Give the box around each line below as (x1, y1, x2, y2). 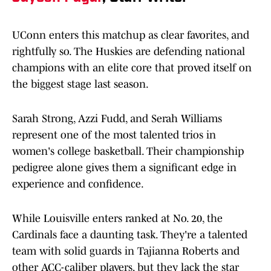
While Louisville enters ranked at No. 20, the (12, 212, 223, 225)
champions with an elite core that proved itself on (12, 62, 252, 74)
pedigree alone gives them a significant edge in (12, 162, 237, 174)
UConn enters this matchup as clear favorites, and (12, 29, 249, 42)
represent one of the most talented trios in (12, 129, 216, 142)
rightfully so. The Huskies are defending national (12, 45, 245, 58)
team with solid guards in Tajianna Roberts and (12, 245, 240, 258)
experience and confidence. (12, 178, 144, 191)
